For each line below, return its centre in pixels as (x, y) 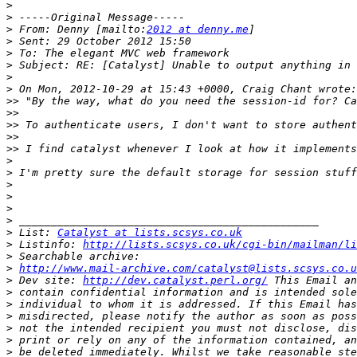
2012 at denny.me (198, 29)
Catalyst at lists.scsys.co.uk (150, 233)
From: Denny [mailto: (80, 29)
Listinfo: (48, 245)
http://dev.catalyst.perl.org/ (175, 280)
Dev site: (48, 280)
